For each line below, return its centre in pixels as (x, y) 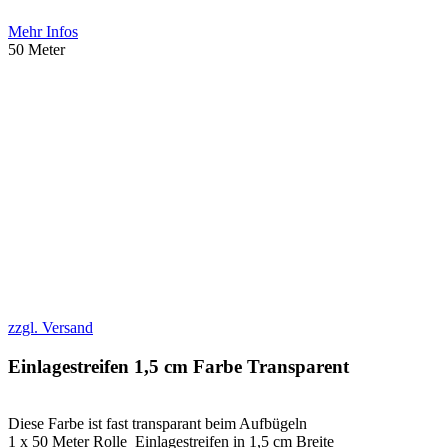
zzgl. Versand (50, 328)
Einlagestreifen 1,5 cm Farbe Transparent (178, 366)
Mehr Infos (43, 32)
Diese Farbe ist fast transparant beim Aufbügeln (157, 423)
